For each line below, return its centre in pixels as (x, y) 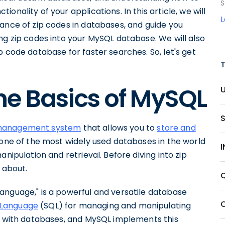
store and (176, 128)
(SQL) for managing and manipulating (115, 206)
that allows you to (119, 128)
